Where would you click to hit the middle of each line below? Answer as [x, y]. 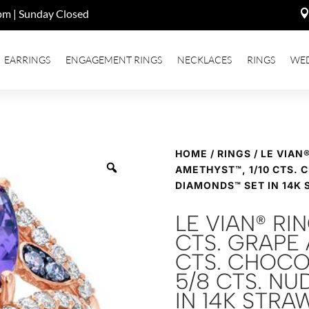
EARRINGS [27, 59]
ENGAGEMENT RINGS [114, 59]
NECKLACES [205, 59]
